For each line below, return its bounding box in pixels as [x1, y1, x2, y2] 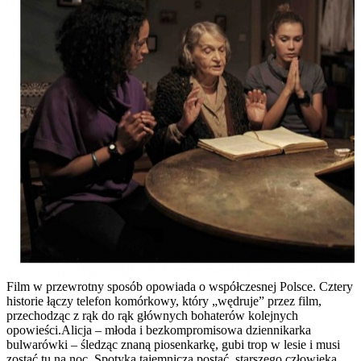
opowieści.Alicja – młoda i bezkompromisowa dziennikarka [6, 322, 311, 337]
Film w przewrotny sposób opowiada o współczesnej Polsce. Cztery [6, 279, 353, 293]
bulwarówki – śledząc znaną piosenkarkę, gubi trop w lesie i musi [6, 337, 340, 351]
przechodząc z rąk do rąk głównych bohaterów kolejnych [6, 308, 298, 322]
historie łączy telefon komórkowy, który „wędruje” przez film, [6, 293, 322, 308]
